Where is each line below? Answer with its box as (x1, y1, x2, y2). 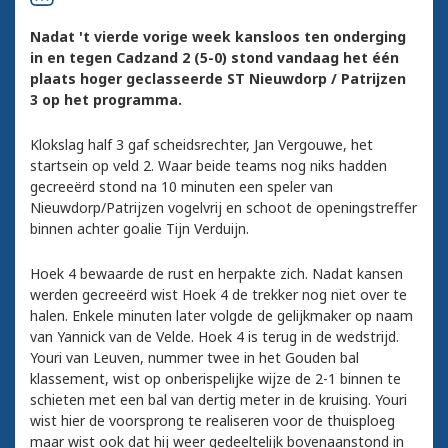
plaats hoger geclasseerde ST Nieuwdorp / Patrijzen (30, 69, 406, 89)
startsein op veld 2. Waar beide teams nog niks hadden (30, 156, 387, 176)
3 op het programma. (30, 90, 186, 110)
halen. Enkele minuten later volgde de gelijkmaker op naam (30, 306, 413, 326)
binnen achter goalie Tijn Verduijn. (30, 219, 253, 239)
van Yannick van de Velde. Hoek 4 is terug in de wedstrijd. (30, 327, 399, 347)
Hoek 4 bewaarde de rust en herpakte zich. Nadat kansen (30, 264, 403, 284)
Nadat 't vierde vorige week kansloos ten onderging (30, 27, 406, 47)
